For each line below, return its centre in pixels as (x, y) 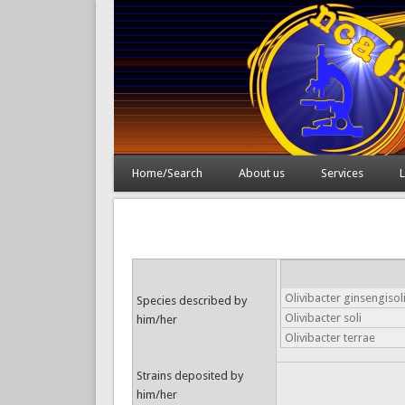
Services (342, 173)
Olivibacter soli (323, 318)
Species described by (191, 301)
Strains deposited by (189, 376)
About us (261, 173)
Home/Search (167, 173)
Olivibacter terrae (330, 338)
